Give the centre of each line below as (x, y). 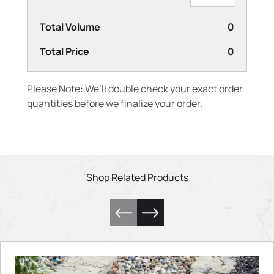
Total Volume (70, 27)
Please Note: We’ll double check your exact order (135, 89)
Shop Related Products (137, 178)
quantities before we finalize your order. (115, 104)
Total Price (65, 52)
